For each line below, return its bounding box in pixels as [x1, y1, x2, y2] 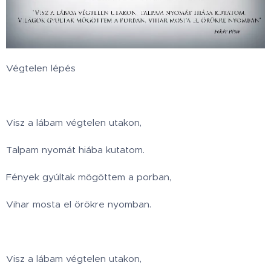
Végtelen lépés [6, 62, 76, 74]
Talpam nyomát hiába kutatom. [6, 144, 145, 156]
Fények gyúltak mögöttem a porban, [6, 171, 171, 183]
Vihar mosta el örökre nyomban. [6, 198, 151, 211]
